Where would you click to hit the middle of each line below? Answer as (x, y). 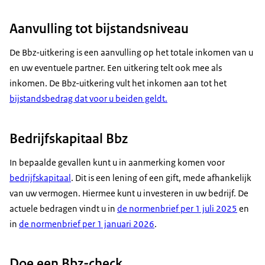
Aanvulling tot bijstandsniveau (99, 29)
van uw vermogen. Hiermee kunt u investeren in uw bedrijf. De (129, 193)
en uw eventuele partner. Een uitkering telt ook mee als (116, 68)
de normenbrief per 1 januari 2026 (87, 224)
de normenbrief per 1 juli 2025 (177, 208)
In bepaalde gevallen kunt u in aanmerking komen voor (117, 162)
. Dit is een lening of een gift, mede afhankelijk (161, 177)
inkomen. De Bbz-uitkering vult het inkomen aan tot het (118, 83)
